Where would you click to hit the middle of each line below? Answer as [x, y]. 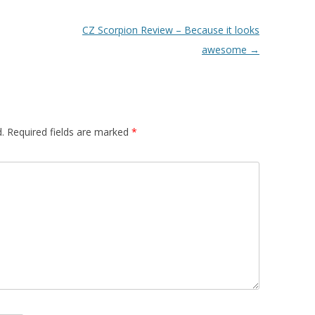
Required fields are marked [68, 131]
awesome [225, 49]
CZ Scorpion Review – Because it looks [171, 30]
